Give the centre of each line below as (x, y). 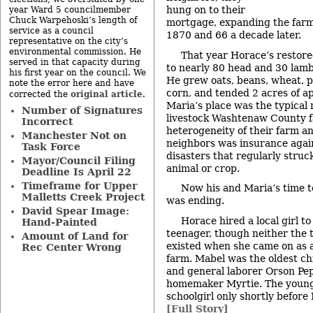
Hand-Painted (59, 222)
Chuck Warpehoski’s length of (73, 20)
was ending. (195, 201)
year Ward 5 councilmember (70, 10)
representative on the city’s (68, 41)
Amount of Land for (74, 236)
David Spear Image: (75, 211)
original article (107, 94)
